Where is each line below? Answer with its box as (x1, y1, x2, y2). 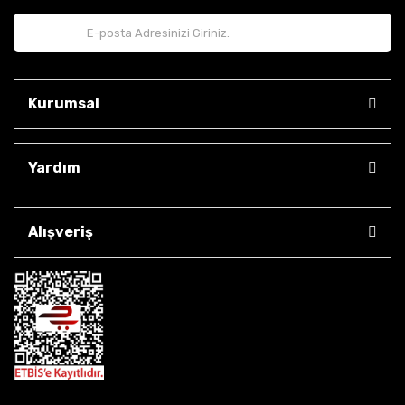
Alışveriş (28, 223, 93, 240)
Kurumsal (28, 95, 99, 112)
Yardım (28, 159, 80, 176)
